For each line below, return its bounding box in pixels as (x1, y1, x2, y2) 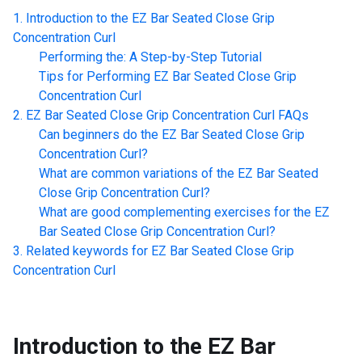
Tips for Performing (39, 69, 150, 84)
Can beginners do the (39, 127, 158, 142)
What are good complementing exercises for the (39, 204, 311, 220)
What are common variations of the (39, 166, 234, 181)
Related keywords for (26, 243, 148, 259)
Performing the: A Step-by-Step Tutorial (39, 49, 262, 65)
